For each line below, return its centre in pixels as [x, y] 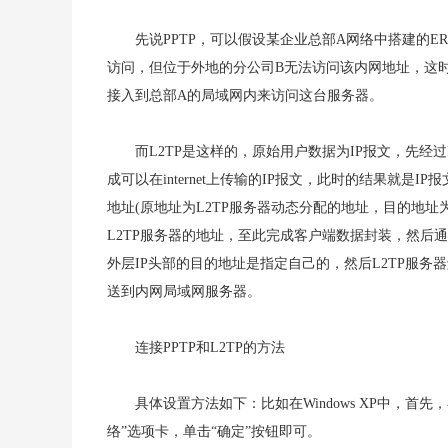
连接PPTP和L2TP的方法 [210, 347]
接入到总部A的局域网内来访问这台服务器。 [245, 95]
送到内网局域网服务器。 [184, 291]
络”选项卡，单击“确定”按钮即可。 [214, 431]
